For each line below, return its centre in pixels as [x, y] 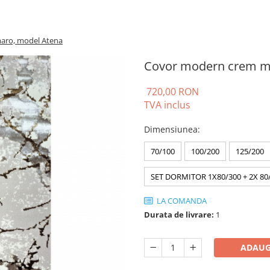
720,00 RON [173, 92]
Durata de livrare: [179, 215]
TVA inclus [167, 105]
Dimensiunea [171, 129]
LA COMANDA [181, 201]
